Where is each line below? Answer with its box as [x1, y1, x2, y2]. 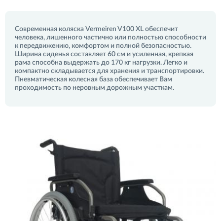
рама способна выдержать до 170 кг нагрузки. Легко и [15, 59, 187, 66]
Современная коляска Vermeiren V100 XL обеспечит [15, 26, 178, 33]
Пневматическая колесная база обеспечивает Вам [15, 76, 172, 83]
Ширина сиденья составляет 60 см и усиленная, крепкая [15, 51, 193, 58]
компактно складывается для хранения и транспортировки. [15, 68, 204, 74]
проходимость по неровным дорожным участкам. [15, 84, 174, 91]
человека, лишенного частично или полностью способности [15, 34, 206, 41]
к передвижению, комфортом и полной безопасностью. [15, 42, 191, 49]
